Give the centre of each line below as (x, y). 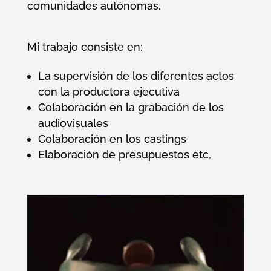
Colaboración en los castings (112, 139)
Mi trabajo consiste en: (85, 47)
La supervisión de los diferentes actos (136, 76)
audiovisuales (73, 123)
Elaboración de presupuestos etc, (124, 155)
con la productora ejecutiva (109, 92)
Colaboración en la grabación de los (131, 108)
